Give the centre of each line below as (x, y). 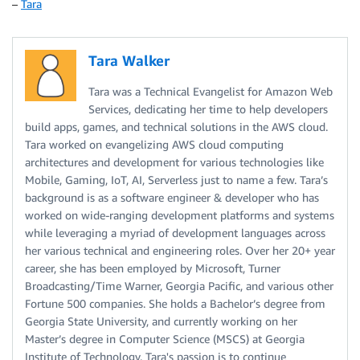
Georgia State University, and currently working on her (161, 321)
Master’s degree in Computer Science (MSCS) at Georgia (165, 339)
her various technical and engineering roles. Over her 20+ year (180, 251)
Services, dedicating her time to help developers (208, 109)
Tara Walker (129, 61)
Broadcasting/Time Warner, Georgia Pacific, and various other (179, 286)
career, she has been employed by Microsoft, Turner (153, 268)
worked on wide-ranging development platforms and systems (180, 215)
